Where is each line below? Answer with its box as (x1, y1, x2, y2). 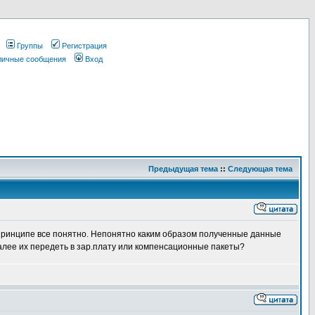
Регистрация (62, 41, 107, 50)
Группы (17, 41, 43, 50)
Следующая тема (228, 165, 292, 173)
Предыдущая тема (148, 165, 218, 173)
